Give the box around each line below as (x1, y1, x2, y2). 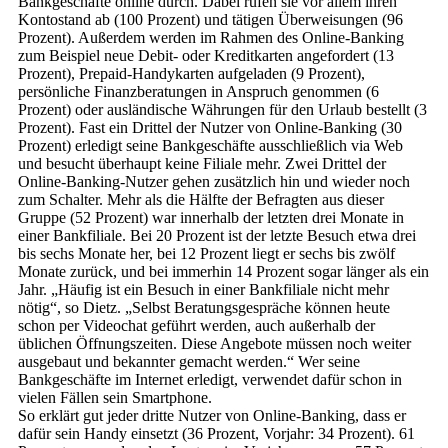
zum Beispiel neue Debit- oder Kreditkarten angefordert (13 (18, 46, 394, 64)
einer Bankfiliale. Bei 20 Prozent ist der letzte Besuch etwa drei (18, 226, 416, 244)
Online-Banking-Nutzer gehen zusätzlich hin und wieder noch (18, 172, 410, 190)
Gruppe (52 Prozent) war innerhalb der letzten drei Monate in (18, 208, 404, 226)
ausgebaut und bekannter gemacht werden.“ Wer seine (18, 352, 360, 370)
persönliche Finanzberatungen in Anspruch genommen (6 (18, 82, 379, 100)
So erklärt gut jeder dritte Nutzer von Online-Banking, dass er (18, 406, 406, 424)
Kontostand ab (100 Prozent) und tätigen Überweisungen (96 (18, 10, 403, 28)
